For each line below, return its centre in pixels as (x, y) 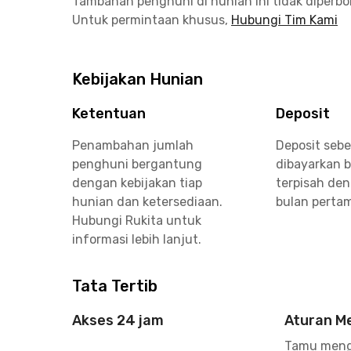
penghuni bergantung (137, 164)
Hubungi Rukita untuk (137, 221)
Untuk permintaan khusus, (150, 20)
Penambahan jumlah (133, 145)
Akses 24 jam (118, 320)
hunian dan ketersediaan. (147, 202)
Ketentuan (109, 114)
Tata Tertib (115, 286)
